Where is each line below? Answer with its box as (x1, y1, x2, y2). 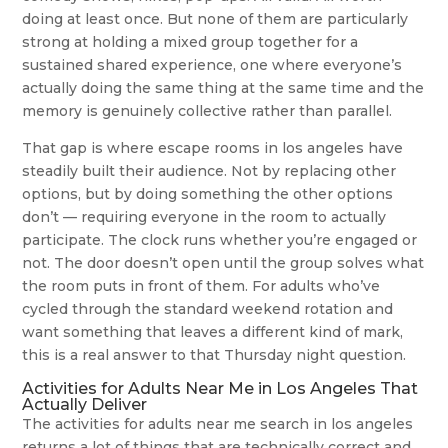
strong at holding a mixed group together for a (22, 33, 359, 52)
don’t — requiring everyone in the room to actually (22, 208, 387, 227)
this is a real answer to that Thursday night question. (22, 346, 407, 365)
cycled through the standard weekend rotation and (22, 300, 394, 319)
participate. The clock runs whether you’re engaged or (22, 231, 418, 250)
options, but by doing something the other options (22, 185, 394, 204)
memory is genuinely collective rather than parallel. (22, 102, 393, 121)
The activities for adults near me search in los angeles (22, 415, 414, 434)
